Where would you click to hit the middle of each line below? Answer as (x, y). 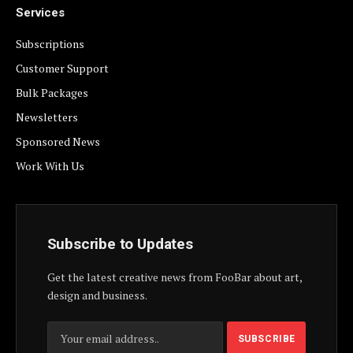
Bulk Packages (52, 92)
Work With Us (50, 165)
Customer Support (62, 68)
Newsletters (47, 117)
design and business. (97, 295)
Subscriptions (50, 43)
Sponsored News (58, 141)
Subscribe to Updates (120, 243)
